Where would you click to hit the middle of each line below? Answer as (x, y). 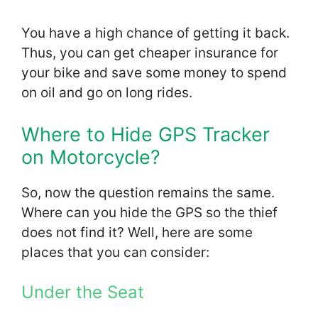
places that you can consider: (115, 252)
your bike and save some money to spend (154, 73)
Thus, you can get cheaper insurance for (150, 53)
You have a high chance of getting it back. (155, 33)
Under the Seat (83, 292)
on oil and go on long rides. (107, 93)
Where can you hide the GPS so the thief (149, 212)
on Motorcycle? (91, 157)
